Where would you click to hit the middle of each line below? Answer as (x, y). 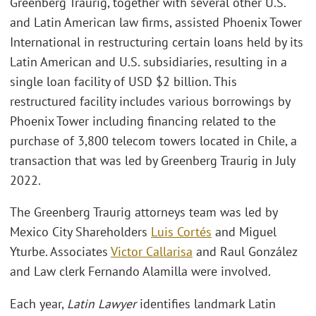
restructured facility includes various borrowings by (150, 101)
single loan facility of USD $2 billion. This (123, 81)
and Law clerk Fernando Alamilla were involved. (140, 272)
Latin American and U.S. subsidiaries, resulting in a (148, 61)
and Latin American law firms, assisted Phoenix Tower (156, 22)
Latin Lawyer (102, 303)
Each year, (38, 303)
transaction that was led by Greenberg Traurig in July (152, 160)
